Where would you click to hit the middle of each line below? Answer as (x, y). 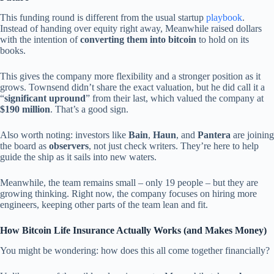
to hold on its (223, 39)
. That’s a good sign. (89, 109)
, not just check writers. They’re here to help (174, 146)
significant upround (45, 98)
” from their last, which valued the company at (175, 98)
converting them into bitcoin (138, 39)
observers (69, 146)
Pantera (214, 135)
